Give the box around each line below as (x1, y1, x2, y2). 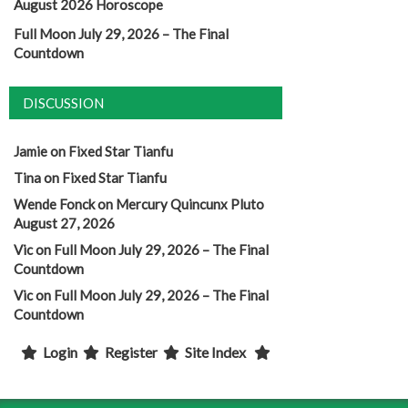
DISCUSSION (23, 95, 104, 112)
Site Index (185, 343, 246, 362)
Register (105, 343, 158, 362)
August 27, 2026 (14, 215, 115, 232)
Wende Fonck (14, 196, 95, 213)
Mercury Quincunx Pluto (116, 196, 264, 213)
